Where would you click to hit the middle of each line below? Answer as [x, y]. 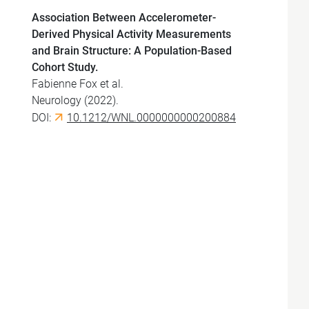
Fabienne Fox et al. [78, 84]
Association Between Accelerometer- [124, 18]
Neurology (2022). [75, 100]
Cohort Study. [65, 67]
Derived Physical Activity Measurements [131, 34]
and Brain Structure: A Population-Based [132, 51]
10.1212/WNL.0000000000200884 [151, 118]
